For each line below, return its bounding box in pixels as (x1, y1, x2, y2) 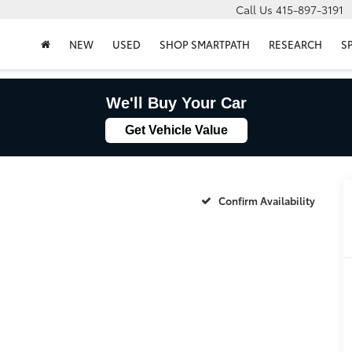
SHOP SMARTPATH (159, 37, 250, 52)
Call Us (236, 2, 273, 18)
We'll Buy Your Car (105, 94, 247, 112)
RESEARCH (269, 37, 322, 52)
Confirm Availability (218, 192, 316, 207)
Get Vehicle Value (124, 123, 228, 137)
